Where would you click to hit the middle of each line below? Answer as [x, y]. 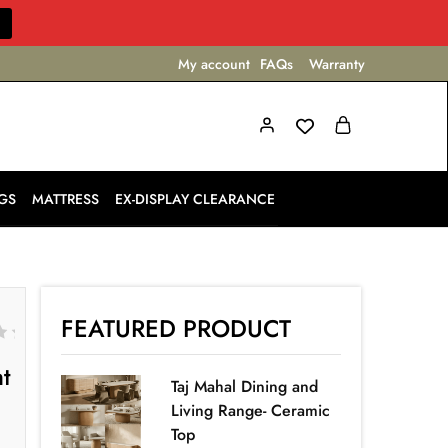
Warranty [337, 63]
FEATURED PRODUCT [176, 329]
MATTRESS [65, 199]
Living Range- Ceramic [250, 411]
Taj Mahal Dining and [244, 387]
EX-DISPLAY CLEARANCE [195, 199]
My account [213, 63]
